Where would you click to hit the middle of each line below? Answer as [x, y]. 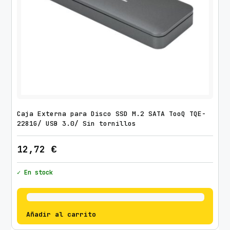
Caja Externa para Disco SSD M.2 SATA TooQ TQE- [112, 113]
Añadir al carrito [61, 215]
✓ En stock [35, 173]
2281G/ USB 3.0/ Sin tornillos [77, 123]
